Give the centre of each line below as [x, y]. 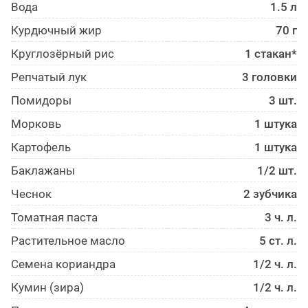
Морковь [36, 124]
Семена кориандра [63, 264]
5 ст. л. [278, 241]
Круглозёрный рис [63, 54]
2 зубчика [270, 194]
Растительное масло [68, 241]
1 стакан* [271, 54]
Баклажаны [43, 171]
